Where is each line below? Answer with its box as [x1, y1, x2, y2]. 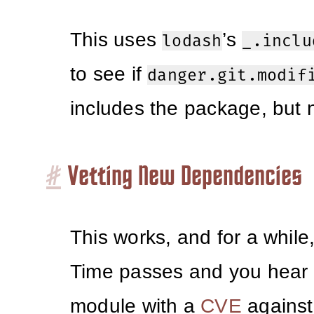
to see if [70, 63, 148, 86]
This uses [70, 29, 163, 51]
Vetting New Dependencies [68, 164, 302, 193]
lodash [162, 31, 222, 51]
